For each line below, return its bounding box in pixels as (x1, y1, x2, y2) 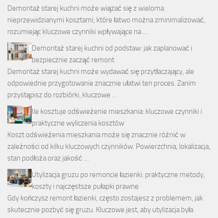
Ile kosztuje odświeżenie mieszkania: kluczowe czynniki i (32, 107, 202, 116)
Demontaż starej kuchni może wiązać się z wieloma (7, 3, 164, 13)
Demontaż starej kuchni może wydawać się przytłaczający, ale (7, 67, 194, 76)
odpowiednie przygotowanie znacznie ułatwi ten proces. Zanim (7, 78, 196, 88)
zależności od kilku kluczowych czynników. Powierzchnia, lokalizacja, (7, 142, 210, 151)
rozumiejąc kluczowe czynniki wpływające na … (7, 27, 148, 36)
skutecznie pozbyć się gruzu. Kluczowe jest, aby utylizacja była (7, 205, 193, 214)
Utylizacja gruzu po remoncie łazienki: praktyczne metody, (32, 170, 205, 179)
